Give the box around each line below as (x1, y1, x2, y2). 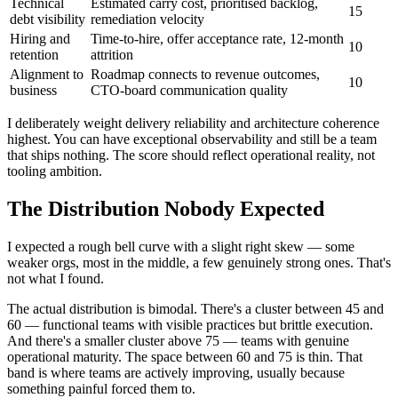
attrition (91, 46, 133, 62)
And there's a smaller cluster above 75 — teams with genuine (7, 332, 349, 348)
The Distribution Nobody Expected (7, 196, 324, 220)
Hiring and (10, 30, 70, 46)
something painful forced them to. (7, 380, 195, 396)
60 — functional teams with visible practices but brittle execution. (7, 316, 373, 332)
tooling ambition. (7, 163, 102, 179)
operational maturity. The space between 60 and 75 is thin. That (7, 348, 362, 364)
